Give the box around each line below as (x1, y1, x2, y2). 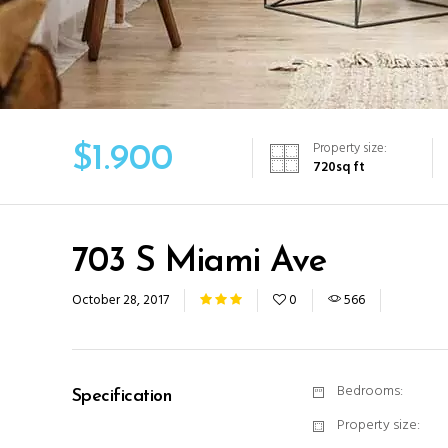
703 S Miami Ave (72, 245, 327, 280)
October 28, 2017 (72, 290, 169, 311)
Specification (72, 387, 171, 406)
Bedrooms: (337, 380, 403, 403)
